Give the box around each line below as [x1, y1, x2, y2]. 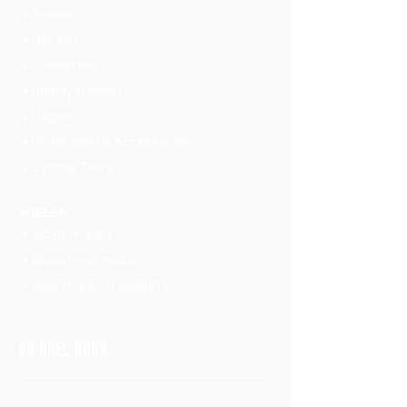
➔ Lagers [18, 111, 73, 124]
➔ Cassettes [18, 60, 97, 74]
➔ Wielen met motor [18, 254, 141, 268]
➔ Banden [18, 35, 77, 48]
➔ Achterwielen [18, 229, 111, 243]
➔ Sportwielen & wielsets [18, 280, 169, 293]
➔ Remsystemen [18, 85, 121, 99]
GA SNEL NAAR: [18, 338, 112, 362]
